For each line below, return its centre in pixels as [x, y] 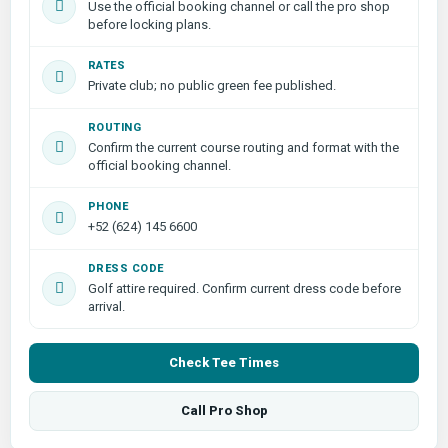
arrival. [106, 306]
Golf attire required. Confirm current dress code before [244, 288]
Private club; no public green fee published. [212, 85]
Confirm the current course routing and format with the [243, 147]
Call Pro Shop [224, 410]
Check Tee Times [224, 362]
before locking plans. [149, 24]
